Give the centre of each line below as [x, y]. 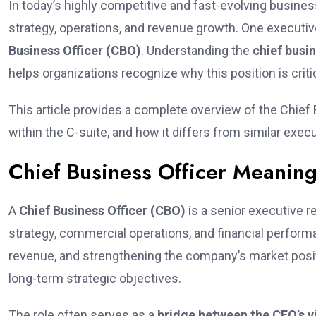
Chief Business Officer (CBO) [102, 211]
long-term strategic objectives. [95, 278]
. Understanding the [197, 50]
